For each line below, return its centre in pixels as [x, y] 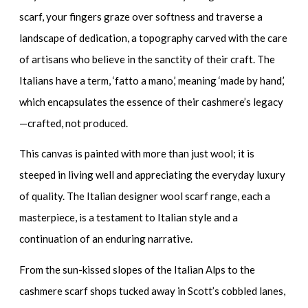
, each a [254, 196]
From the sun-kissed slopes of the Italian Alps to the [137, 269]
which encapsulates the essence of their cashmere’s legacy [152, 101]
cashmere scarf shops [68, 290]
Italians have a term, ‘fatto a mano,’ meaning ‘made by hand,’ [152, 80]
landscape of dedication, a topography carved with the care [154, 37]
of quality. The [53, 196]
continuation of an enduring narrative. [107, 239]
